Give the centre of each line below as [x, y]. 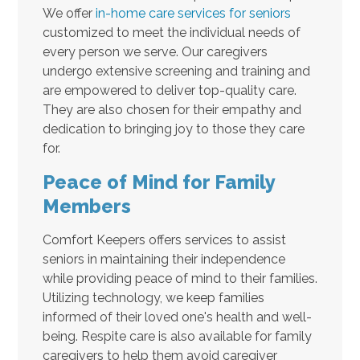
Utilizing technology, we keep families [153, 297]
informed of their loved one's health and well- [177, 317]
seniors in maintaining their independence [164, 259]
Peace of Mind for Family [158, 182]
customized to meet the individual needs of [171, 32]
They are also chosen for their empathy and [172, 109]
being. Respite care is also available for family [177, 336]
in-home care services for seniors [193, 13]
